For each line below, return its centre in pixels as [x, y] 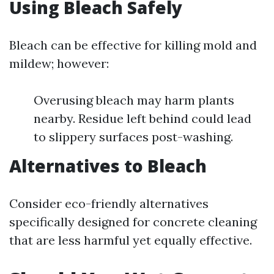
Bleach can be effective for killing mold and [133, 45]
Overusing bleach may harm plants [134, 100]
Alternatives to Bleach [108, 166]
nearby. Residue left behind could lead [143, 118]
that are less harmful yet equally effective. [131, 240]
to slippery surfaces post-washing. [133, 137]
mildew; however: [59, 63]
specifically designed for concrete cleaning [133, 222]
